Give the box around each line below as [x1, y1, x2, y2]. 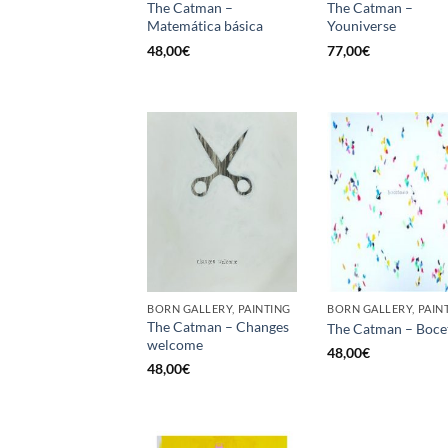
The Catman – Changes [147, 318, 289, 336]
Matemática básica [147, 17, 263, 35]
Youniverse [327, 17, 396, 35]
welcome [147, 336, 203, 354]
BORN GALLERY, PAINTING [147, 302, 291, 316]
